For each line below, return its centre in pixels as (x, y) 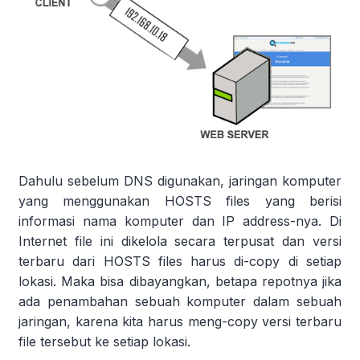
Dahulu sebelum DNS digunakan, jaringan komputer (180, 180)
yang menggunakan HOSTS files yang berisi (180, 200)
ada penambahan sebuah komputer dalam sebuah (180, 301)
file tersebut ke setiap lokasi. (104, 341)
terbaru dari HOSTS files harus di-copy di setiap (180, 261)
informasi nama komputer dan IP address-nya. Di (180, 221)
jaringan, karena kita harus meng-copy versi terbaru (180, 321)
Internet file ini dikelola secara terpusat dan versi (180, 241)
